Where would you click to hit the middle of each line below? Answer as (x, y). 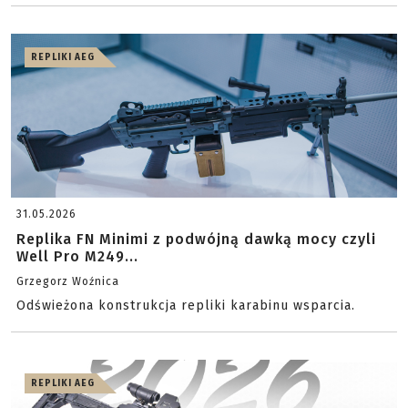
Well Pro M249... (77, 256)
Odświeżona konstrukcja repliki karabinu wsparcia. (186, 306)
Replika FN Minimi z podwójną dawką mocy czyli (196, 239)
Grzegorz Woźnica (68, 281)
